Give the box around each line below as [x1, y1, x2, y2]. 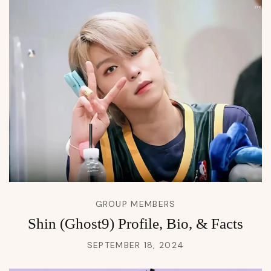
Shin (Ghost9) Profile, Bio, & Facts [28, 215, 243, 232]
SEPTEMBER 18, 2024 [87, 239, 184, 250]
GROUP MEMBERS [95, 198, 176, 209]
